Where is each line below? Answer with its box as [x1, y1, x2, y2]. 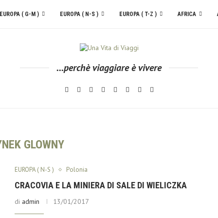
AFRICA [178, 11, 196, 18]
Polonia [66, 165, 88, 174]
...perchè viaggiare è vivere [56, 61, 162, 74]
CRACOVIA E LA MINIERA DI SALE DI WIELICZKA [14, 180, 187, 190]
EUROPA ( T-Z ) [119, 11, 157, 18]
